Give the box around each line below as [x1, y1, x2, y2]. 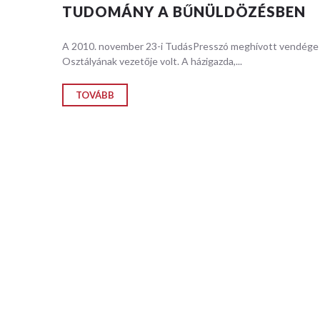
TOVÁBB [76, 89, 114, 101]
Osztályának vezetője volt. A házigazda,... [62, 55, 242, 67]
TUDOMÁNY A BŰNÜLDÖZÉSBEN [62, 3, 306, 20]
